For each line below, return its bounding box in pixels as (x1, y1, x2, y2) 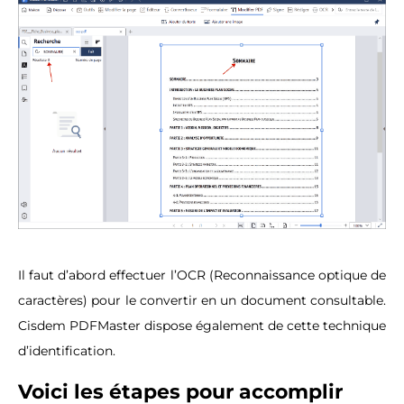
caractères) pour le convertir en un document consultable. (18, 291, 386, 308)
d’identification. (18, 342, 119, 359)
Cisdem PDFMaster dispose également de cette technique (18, 317, 386, 334)
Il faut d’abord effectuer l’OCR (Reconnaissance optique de (18, 266, 386, 283)
